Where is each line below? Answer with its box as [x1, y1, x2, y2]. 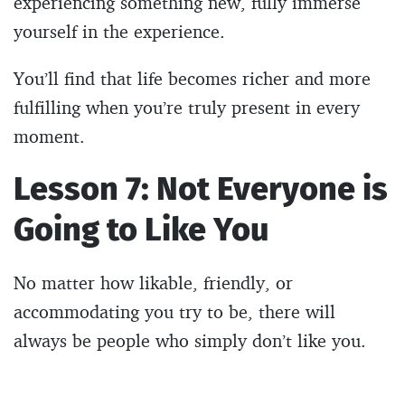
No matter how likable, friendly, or [14, 270, 293, 294]
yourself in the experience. [14, 19, 225, 42]
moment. [14, 124, 85, 147]
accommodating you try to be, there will [14, 299, 335, 323]
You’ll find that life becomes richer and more [14, 66, 371, 89]
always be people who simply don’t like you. [14, 328, 366, 352]
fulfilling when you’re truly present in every [14, 95, 360, 118]
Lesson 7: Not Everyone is [14, 168, 388, 209]
